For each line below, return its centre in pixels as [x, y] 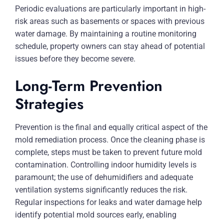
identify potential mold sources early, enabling [96, 215]
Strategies [49, 104]
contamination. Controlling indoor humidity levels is [106, 165]
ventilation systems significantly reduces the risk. [101, 190]
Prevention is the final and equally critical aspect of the [111, 127]
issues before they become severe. [75, 59]
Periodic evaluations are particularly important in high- [110, 9]
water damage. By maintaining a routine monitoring [106, 34]
